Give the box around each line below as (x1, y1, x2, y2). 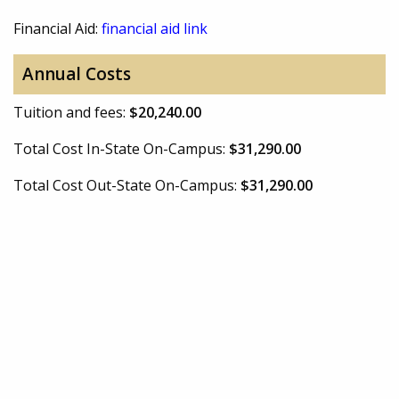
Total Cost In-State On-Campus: (13, 138, 229, 159)
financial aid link (102, 18, 208, 38)
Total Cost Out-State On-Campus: (13, 175, 240, 195)
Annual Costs (21, 62, 131, 86)
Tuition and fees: (13, 102, 129, 122)
